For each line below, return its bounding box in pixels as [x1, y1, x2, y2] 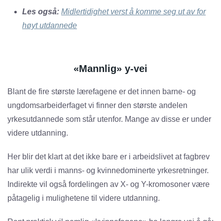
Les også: [22, 7, 59, 16]
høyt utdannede [22, 21, 77, 30]
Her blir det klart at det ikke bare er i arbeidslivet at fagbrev [7, 152, 210, 161]
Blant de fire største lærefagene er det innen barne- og [7, 87, 196, 96]
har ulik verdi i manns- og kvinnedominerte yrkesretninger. [7, 166, 209, 175]
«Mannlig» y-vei [74, 63, 147, 74]
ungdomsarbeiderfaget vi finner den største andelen [7, 101, 187, 110]
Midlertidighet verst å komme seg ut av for [61, 7, 206, 16]
